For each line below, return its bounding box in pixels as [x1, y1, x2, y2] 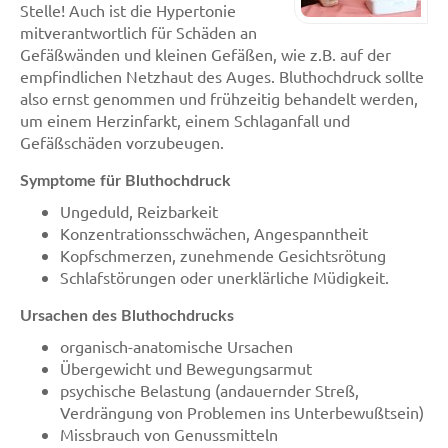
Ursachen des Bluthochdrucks [20, 308, 234, 324]
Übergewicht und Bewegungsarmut [60, 358, 312, 378]
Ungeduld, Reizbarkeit [60, 201, 218, 221]
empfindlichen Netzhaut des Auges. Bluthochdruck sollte [20, 66, 424, 86]
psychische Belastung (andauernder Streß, [60, 380, 359, 400]
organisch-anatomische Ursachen [60, 336, 293, 356]
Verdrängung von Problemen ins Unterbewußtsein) [60, 402, 424, 422]
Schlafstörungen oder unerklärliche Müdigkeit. [60, 267, 389, 287]
